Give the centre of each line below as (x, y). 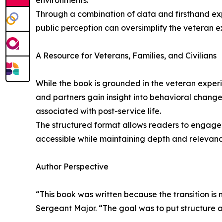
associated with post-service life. (98, 111)
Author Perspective (72, 166)
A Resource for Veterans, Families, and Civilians (126, 55)
